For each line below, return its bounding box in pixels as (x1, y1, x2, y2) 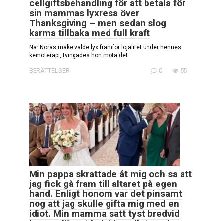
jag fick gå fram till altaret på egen (29, 178, 177, 190)
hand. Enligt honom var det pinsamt (29, 188, 182, 200)
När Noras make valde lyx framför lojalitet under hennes (29, 43, 181, 51)
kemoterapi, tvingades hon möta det (29, 51, 128, 59)
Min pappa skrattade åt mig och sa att (29, 168, 192, 180)
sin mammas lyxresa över (29, 7, 139, 19)
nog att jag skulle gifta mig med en (29, 198, 179, 210)
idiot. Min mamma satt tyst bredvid (29, 208, 180, 220)
